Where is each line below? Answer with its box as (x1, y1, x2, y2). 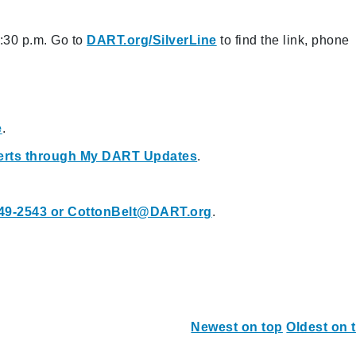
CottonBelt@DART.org (68, 204, 212, 219)
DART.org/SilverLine (87, 33, 217, 47)
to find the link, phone (216, 33, 350, 47)
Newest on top (191, 319, 283, 334)
